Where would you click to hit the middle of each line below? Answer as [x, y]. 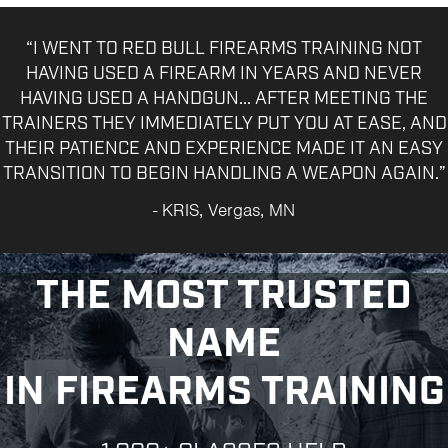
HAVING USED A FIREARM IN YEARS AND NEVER [224, 74]
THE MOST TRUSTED [224, 296]
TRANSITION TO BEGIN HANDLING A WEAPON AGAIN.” [224, 174]
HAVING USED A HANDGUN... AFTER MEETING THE [224, 99]
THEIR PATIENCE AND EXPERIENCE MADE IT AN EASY [224, 149]
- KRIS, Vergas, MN [224, 210]
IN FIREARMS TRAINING [224, 392]
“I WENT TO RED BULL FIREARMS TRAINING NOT [224, 49]
